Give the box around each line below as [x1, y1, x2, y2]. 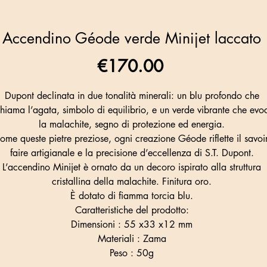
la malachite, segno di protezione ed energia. [39, 118, 225, 131]
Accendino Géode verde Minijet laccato [2, 29, 261, 48]
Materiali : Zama [97, 232, 166, 246]
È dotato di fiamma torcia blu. [70, 190, 193, 203]
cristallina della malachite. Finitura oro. [52, 175, 212, 188]
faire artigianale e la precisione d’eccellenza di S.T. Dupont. [10, 147, 254, 160]
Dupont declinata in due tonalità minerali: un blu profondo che [4, 89, 259, 103]
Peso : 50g [110, 247, 154, 260]
